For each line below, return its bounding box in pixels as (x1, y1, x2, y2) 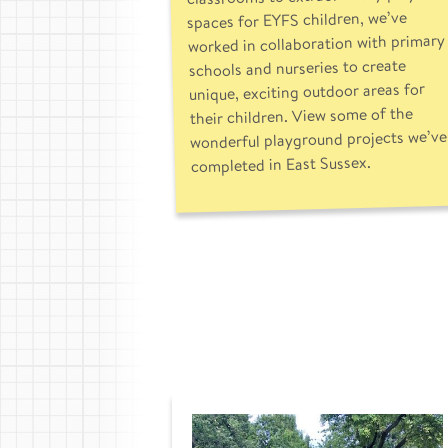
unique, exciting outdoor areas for (188, 76, 426, 107)
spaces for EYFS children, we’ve (186, 4, 408, 35)
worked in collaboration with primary (187, 27, 446, 59)
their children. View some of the (189, 100, 413, 131)
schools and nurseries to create (188, 52, 406, 83)
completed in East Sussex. (190, 149, 372, 179)
